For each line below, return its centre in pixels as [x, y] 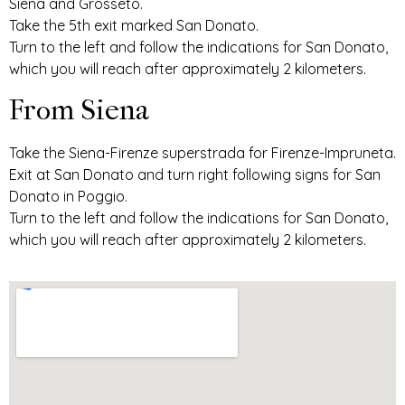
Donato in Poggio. [68, 196]
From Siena [79, 109]
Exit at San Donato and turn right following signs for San [195, 174]
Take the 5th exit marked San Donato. [134, 26]
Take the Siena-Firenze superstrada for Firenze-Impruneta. [202, 152]
